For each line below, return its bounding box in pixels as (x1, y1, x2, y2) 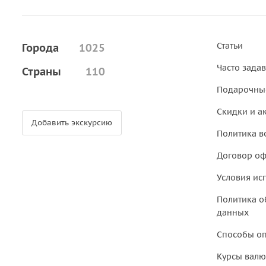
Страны (22, 65, 61, 78)
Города (22, 41, 59, 55)
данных (216, 207, 249, 218)
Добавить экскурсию (31, 118, 112, 128)
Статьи (216, 40, 243, 51)
